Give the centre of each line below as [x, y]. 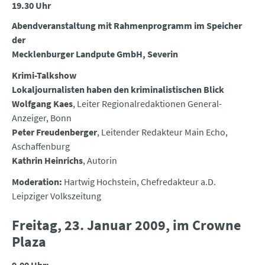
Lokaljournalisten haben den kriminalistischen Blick [118, 90]
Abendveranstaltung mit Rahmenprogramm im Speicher [127, 26]
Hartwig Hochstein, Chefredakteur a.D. [139, 182]
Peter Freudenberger [54, 132]
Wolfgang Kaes [42, 104]
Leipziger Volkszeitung [56, 196]
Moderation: [37, 182]
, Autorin [100, 161]
